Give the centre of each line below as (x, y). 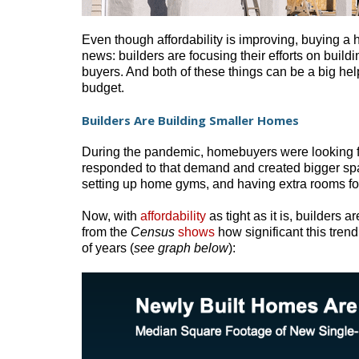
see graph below (181, 248)
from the (106, 232)
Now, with (111, 216)
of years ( (108, 248)
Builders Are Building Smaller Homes (192, 120)
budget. (105, 88)
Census (153, 232)
